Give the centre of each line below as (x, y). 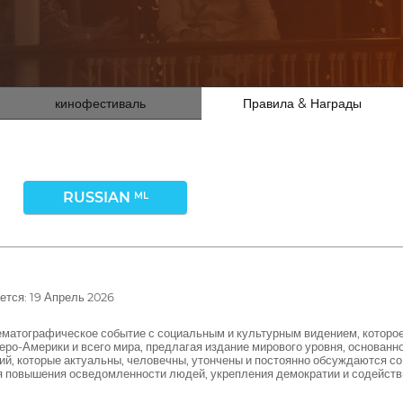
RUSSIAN (98, 197)
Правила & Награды (302, 103)
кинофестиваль (101, 103)
